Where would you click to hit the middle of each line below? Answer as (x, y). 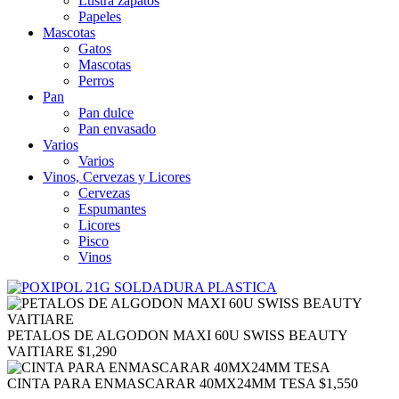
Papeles (100, 16)
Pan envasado (117, 129)
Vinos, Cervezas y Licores (117, 177)
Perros (96, 81)
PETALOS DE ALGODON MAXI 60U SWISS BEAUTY (177, 335)
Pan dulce (106, 113)
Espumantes (112, 209)
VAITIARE (41, 351)
